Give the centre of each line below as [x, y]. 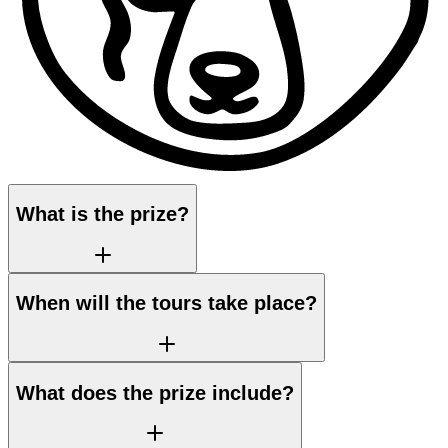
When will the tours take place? [166, 303]
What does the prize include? [155, 392]
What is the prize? [102, 214]
